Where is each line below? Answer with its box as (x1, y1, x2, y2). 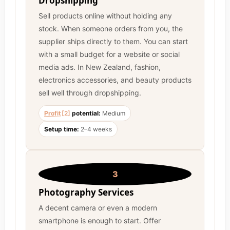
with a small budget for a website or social (39, 50, 180, 59)
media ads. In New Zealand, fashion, (39, 63, 161, 72)
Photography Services (39, 186, 133, 199)
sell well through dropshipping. (39, 88, 141, 98)
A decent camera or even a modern (39, 203, 157, 213)
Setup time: (44, 125, 79, 133)
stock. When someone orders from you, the (39, 24, 183, 33)
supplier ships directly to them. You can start (39, 37, 188, 46)
